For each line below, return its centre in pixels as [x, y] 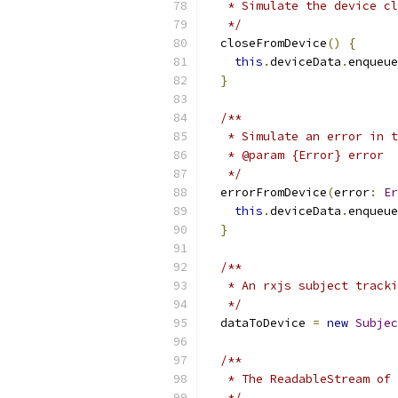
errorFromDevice [267, 192]
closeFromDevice [267, 43]
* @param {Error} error [295, 155]
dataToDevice [259, 323]
